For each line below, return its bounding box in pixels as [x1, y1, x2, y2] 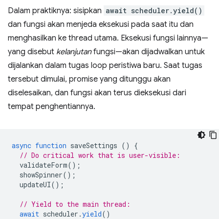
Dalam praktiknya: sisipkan [8, 6, 104, 16]
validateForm [20, 160, 67, 170]
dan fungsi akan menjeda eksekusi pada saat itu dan [8, 20, 194, 30]
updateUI [20, 180, 51, 190]
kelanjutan [56, 47, 91, 57]
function [35, 141, 66, 151]
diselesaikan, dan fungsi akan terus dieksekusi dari [8, 88, 186, 98]
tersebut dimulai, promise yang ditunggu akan [8, 74, 171, 85]
